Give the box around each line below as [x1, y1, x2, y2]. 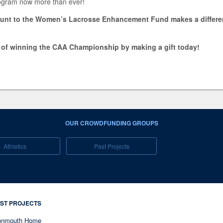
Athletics [3, 142, 26, 150]
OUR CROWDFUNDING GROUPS [65, 118, 158, 127]
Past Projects [94, 142, 129, 150]
